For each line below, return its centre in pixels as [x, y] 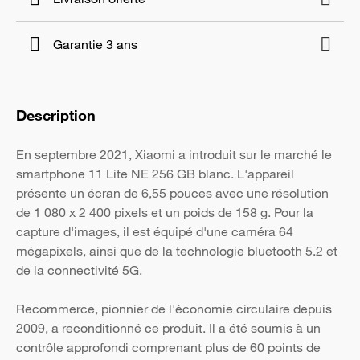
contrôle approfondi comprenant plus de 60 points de [168, 347]
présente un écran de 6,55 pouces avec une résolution [172, 193]
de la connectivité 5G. [79, 270]
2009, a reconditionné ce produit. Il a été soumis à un [168, 328]
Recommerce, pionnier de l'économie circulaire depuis [174, 309]
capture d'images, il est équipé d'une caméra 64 [155, 231]
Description [56, 115]
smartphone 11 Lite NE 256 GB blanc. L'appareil [155, 174]
